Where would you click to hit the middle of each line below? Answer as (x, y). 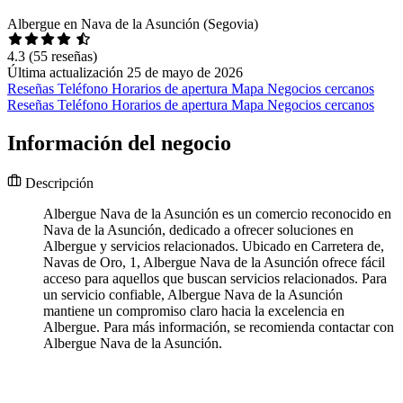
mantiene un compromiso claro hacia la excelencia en (194, 311)
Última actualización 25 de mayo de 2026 (125, 73)
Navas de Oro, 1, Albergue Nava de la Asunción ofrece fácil (214, 263)
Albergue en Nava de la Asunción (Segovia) (133, 24)
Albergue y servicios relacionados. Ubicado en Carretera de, (214, 246)
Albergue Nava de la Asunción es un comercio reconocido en (217, 214)
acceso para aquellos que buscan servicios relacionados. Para (215, 279)
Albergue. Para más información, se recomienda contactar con (219, 327)
